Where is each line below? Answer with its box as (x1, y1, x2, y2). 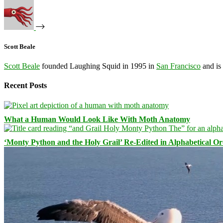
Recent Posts (4, 81, 47, 90)
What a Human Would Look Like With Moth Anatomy (4, 114, 190, 123)
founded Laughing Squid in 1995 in (40, 62, 156, 71)
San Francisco (156, 62, 201, 71)
